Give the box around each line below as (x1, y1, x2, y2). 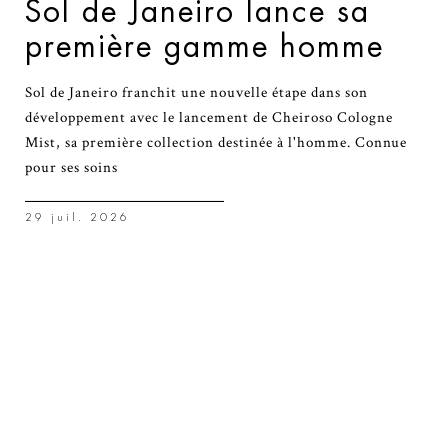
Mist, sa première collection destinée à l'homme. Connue (25, 132, 407, 152)
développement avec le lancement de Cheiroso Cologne (25, 107, 393, 127)
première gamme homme (25, 31, 384, 62)
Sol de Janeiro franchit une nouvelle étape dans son (25, 82, 368, 102)
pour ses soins (25, 157, 118, 177)
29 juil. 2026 (25, 211, 130, 223)
